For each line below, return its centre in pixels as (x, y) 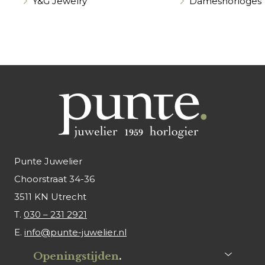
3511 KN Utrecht (50, 196)
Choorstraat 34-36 (54, 179)
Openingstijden (76, 256)
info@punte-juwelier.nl (75, 232)
